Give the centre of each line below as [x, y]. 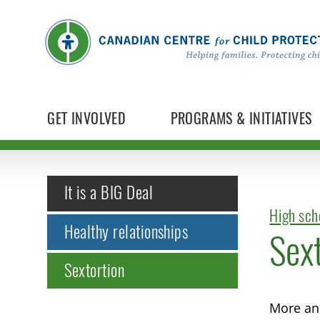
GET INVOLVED [87, 119]
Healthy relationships [126, 231]
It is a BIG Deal [108, 193]
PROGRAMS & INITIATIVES [241, 119]
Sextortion [94, 270]
